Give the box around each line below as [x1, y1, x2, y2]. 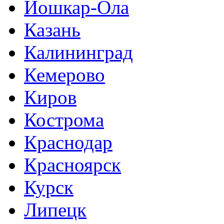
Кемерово [24, 64, 105, 85]
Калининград [24, 41, 133, 63]
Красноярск [24, 154, 121, 175]
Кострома [24, 109, 104, 130]
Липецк [24, 199, 86, 220]
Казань [24, 19, 80, 40]
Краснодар [24, 131, 112, 153]
